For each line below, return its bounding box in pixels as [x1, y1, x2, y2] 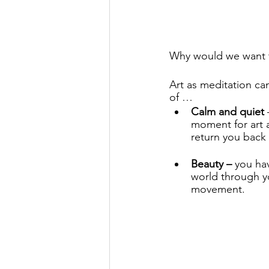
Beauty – [191, 157, 232, 171]
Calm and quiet [191, 105, 264, 119]
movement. [191, 183, 248, 196]
